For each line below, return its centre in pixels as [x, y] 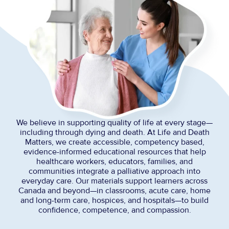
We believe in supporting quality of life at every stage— [114, 122]
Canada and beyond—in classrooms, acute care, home [114, 190]
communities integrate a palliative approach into [114, 171]
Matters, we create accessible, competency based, [114, 142]
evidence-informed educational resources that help [114, 152]
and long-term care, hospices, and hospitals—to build [114, 200]
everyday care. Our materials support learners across [114, 181]
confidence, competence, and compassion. [114, 210]
